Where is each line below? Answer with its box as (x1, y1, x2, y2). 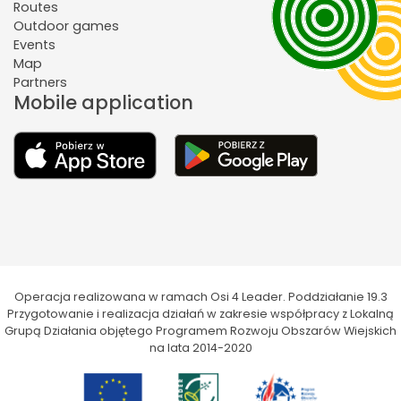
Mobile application (13, 89, 193, 115)
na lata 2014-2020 (149, 340, 252, 356)
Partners (13, 73, 67, 91)
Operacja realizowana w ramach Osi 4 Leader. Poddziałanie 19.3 (13, 289, 388, 305)
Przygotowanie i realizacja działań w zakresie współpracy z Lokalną (7, 306, 394, 322)
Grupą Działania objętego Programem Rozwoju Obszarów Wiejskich (4, 323, 397, 339)
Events (13, 35, 55, 54)
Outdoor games (13, 16, 119, 35)
